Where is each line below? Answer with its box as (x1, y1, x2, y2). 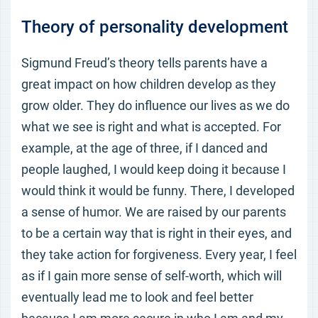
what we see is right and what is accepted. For (21, 119, 281, 134)
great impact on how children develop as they (21, 77, 276, 92)
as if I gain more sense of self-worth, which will (21, 268, 282, 283)
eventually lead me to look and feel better (21, 290, 253, 305)
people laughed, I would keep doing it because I (21, 162, 286, 177)
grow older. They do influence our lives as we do (21, 98, 290, 113)
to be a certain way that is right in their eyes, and (21, 226, 292, 241)
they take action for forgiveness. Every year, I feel (21, 247, 297, 262)
